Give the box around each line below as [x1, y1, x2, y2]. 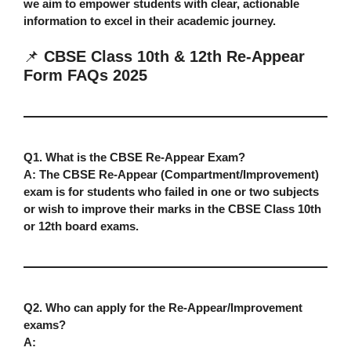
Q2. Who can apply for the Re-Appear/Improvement [24, 301, 302, 315]
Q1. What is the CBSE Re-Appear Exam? [24, 150, 245, 165]
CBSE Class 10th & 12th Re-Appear [44, 48, 305, 66]
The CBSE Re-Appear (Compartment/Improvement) [36, 168, 319, 182]
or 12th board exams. [24, 219, 139, 233]
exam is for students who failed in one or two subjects [24, 185, 319, 199]
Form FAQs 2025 [24, 67, 147, 85]
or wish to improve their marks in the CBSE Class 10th [24, 202, 321, 216]
